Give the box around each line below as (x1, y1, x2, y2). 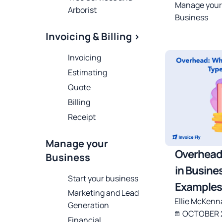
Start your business (68, 172, 138, 184)
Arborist (68, 4, 97, 16)
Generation (68, 200, 109, 211)
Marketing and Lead (68, 187, 139, 199)
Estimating (68, 67, 107, 78)
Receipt (68, 111, 96, 122)
